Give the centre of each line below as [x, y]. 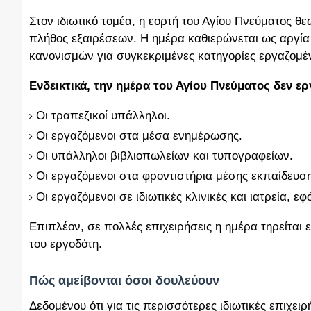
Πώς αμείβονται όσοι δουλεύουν [124, 281]
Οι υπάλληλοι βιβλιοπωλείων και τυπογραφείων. [165, 156]
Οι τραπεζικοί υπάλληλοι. [103, 115]
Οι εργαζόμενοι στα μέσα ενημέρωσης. [139, 135]
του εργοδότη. [66, 244]
